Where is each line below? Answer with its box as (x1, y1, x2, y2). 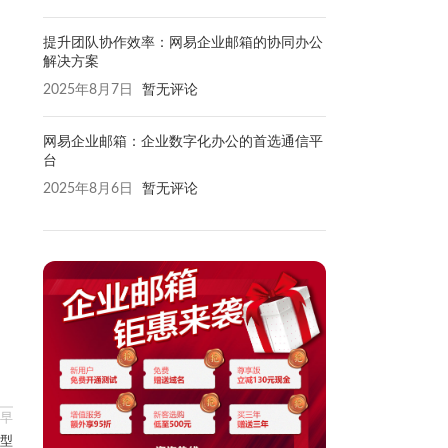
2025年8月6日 (42, 182, 133, 197)
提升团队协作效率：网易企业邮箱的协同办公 (42, 34, 323, 51)
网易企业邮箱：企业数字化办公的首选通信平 (42, 133, 323, 150)
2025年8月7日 (42, 83, 133, 98)
